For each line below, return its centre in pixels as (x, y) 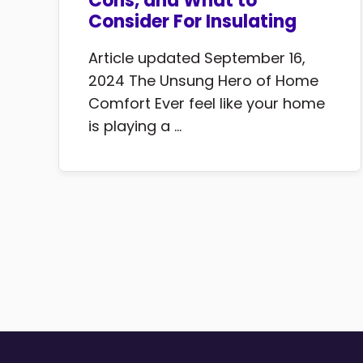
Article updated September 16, (197, 58)
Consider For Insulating (192, 22)
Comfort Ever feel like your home (207, 104)
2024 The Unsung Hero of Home (203, 81)
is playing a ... (135, 126)
